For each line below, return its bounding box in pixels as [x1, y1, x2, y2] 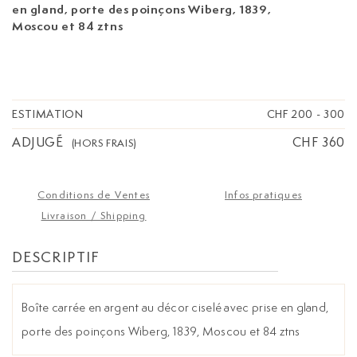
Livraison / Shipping [41, 209, 147, 223]
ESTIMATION [12, 107, 84, 122]
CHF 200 [266, 107, 314, 122]
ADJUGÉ [12, 134, 64, 151]
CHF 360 [292, 134, 345, 151]
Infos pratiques [225, 188, 302, 202]
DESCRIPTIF [12, 248, 100, 267]
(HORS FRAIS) [71, 135, 137, 150]
